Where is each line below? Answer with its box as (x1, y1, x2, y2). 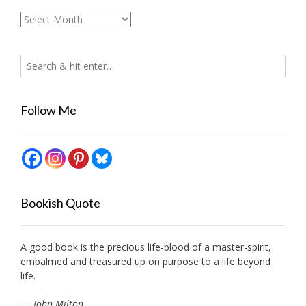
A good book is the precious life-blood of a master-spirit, (20, 240, 271, 254)
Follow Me (20, 102, 76, 118)
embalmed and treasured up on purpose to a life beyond (20, 255, 270, 268)
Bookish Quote (20, 195, 100, 211)
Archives (20, 12, 57, 26)
